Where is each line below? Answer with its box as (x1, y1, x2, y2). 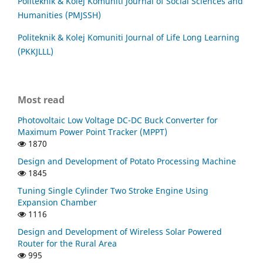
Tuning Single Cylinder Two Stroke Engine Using (18, 184, 208, 196)
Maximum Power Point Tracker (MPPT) (18, 126, 167, 137)
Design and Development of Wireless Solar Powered (18, 225, 222, 237)
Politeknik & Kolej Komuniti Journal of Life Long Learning (18, 31, 240, 43)
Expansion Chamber (18, 196, 97, 208)
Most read (18, 93, 65, 106)
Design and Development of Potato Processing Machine (18, 155, 236, 167)
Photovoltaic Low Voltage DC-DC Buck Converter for (18, 114, 218, 126)
